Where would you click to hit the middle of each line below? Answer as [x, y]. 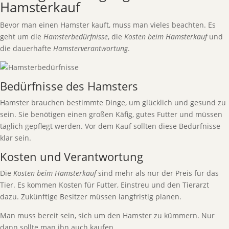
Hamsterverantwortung [90, 48]
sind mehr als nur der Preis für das [157, 173]
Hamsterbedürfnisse [76, 37]
